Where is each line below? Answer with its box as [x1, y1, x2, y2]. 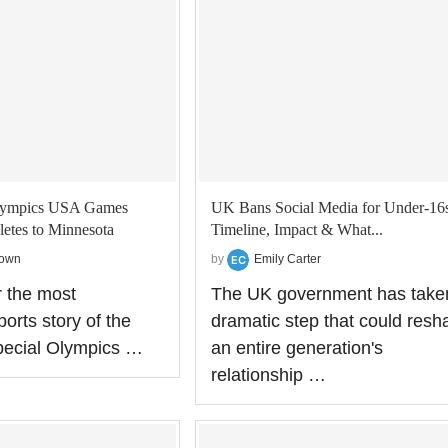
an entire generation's [210, 337, 383, 358]
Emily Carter [253, 251, 321, 266]
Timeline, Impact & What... [210, 220, 383, 238]
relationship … [210, 364, 326, 385]
